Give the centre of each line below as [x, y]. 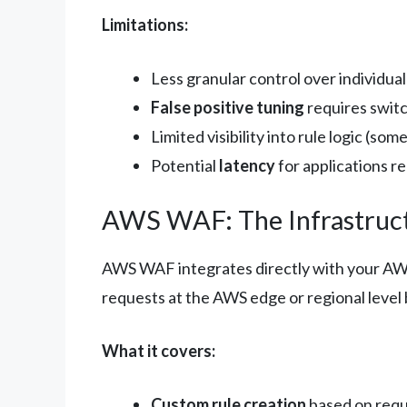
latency [247, 165]
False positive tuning [228, 107]
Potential [185, 165]
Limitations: [145, 24]
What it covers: [159, 350]
